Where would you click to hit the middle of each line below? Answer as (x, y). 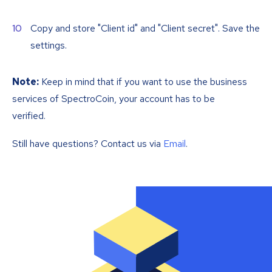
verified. (29, 116)
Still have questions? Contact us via (88, 144)
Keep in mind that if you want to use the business (143, 82)
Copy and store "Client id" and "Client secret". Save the (145, 29)
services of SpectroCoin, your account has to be (114, 99)
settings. (49, 46)
